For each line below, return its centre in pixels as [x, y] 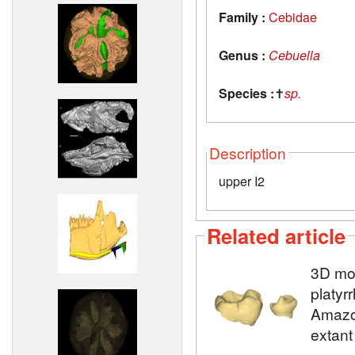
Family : [242, 17]
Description [248, 152]
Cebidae [293, 17]
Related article [276, 235]
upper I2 [242, 181]
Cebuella [294, 55]
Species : [246, 93]
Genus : [242, 55]
